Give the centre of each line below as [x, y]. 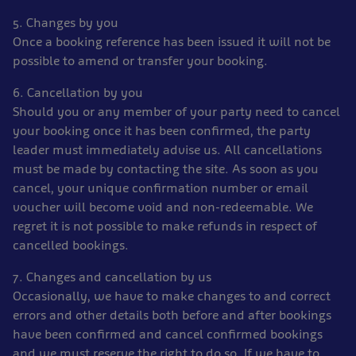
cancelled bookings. [71, 245]
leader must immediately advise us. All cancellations [167, 150]
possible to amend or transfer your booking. [140, 61]
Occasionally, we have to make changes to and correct [172, 296]
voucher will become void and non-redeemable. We [163, 207]
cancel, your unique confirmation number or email [161, 188]
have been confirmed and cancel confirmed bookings [168, 334]
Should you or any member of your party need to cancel [176, 112]
